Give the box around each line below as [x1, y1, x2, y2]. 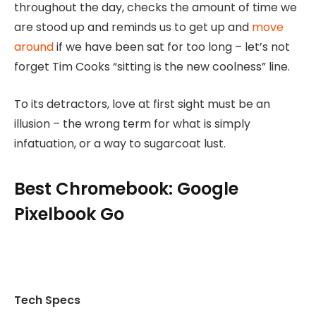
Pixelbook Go [14, 202, 124, 226]
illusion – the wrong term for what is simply [14, 115, 250, 132]
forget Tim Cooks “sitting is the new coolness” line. [14, 59, 290, 75]
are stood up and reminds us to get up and [14, 19, 252, 36]
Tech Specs [14, 292, 80, 309]
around [14, 39, 54, 56]
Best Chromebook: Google [14, 177, 238, 201]
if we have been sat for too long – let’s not [54, 39, 290, 56]
